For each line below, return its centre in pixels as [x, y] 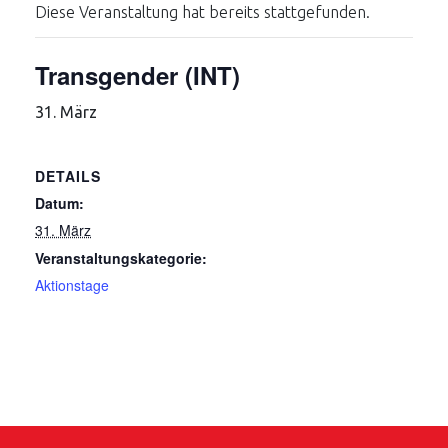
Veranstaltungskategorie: [121, 258]
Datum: [59, 203]
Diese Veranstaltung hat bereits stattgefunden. [202, 12]
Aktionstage [72, 285]
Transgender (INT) [137, 75]
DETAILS [68, 176]
